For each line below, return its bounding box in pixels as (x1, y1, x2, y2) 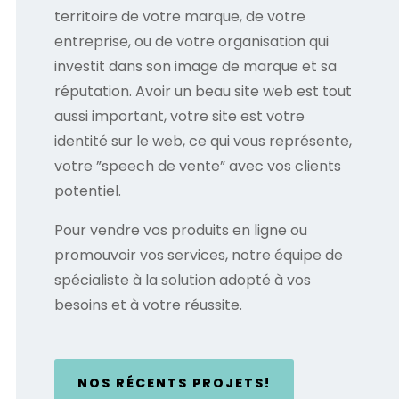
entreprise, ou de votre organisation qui (53, 30, 329, 52)
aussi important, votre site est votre (53, 105, 305, 126)
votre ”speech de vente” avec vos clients (53, 155, 341, 176)
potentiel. (53, 180, 121, 201)
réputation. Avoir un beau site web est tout (53, 80, 352, 102)
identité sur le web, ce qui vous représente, (53, 130, 352, 151)
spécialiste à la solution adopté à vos (53, 269, 311, 290)
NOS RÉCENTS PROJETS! (77, 373, 271, 392)
